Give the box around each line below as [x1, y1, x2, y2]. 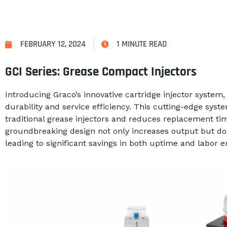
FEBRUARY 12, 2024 [20, 39, 86, 50]
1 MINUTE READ [117, 39, 167, 50]
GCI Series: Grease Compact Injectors [5, 64, 197, 80]
